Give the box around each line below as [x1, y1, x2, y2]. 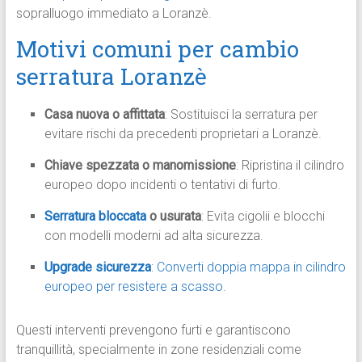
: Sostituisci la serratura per [164, 107, 318, 123]
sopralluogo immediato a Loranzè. [15, 6, 212, 22]
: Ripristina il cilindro [235, 158, 344, 174]
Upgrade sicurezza [44, 259, 151, 276]
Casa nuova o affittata [44, 107, 165, 123]
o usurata [145, 208, 201, 225]
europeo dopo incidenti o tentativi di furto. [44, 177, 281, 193]
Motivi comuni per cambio [15, 34, 299, 65]
